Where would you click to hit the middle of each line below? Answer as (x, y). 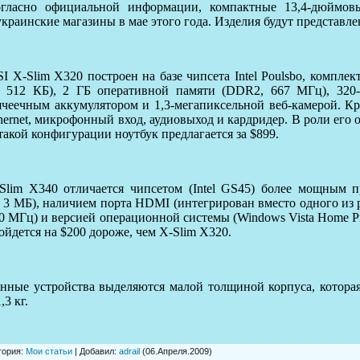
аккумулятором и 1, (107, 104)
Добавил (97, 351)
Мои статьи (49, 351)
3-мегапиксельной (215, 104)
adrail (129, 351)
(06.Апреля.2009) (176, 351)
